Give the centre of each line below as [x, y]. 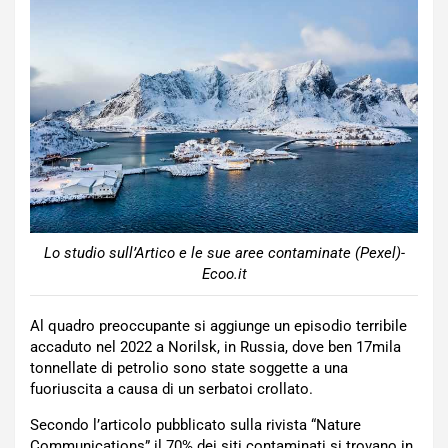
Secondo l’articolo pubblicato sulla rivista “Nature [195, 424]
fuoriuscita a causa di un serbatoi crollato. [171, 388]
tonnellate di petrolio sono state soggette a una [189, 367]
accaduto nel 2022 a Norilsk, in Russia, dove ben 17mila [215, 346]
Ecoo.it [224, 273]
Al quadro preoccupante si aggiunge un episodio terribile [218, 325]
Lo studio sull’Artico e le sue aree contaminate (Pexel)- [224, 252]
